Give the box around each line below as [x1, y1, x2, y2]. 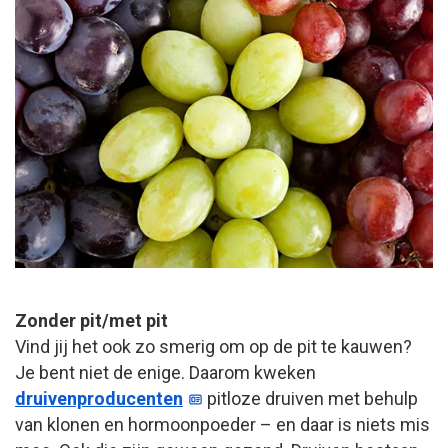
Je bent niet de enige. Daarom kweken [15, 362, 316, 384]
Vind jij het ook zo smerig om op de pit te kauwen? [15, 336, 412, 358]
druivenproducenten [15, 388, 183, 410]
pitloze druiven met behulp [203, 388, 419, 410]
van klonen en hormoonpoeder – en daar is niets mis [15, 414, 430, 436]
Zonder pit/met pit [15, 310, 168, 332]
